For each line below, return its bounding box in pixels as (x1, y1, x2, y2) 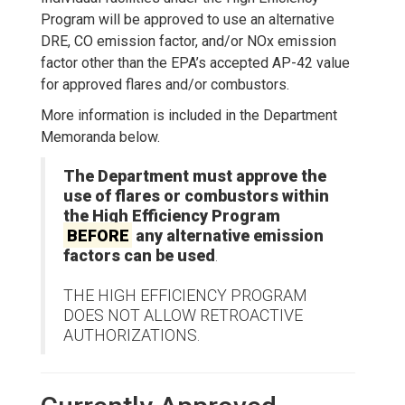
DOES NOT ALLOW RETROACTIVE (63, 305, 303, 325)
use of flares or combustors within (63, 185, 329, 205)
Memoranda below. (41, 127, 160, 146)
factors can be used (63, 245, 215, 265)
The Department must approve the (63, 165, 326, 185)
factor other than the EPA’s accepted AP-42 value (41, 53, 350, 71)
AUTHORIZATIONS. (63, 325, 200, 344)
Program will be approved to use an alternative (41, 10, 334, 28)
